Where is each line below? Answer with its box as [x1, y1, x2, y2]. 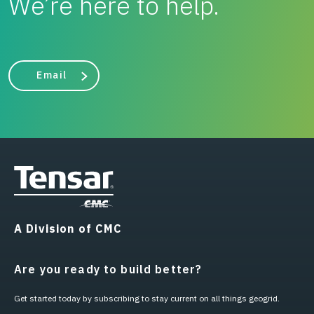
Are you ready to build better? [14, 262, 203, 277]
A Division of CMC [14, 221, 123, 236]
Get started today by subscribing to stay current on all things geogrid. [14, 293, 280, 304]
